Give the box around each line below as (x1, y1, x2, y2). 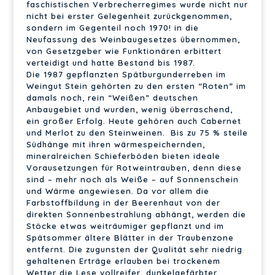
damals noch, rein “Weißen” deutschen (26, 92, 198, 103)
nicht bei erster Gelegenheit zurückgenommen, (26, 10, 232, 21)
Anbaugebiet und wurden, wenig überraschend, (26, 104, 233, 114)
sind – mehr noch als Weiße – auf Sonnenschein (26, 174, 239, 184)
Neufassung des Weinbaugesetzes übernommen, (26, 34, 240, 44)
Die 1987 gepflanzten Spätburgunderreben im (26, 69, 226, 79)
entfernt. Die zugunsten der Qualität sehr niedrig (26, 244, 242, 254)
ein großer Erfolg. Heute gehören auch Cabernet (26, 115, 241, 126)
